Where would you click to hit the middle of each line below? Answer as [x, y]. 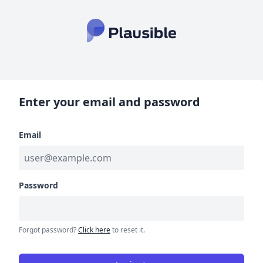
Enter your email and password [109, 102]
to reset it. [128, 230]
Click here [94, 230]
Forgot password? [48, 230]
